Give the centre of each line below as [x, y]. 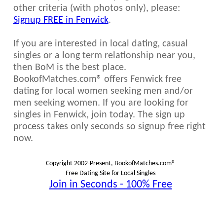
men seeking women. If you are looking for [101, 103]
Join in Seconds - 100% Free [110, 185]
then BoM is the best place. [70, 68]
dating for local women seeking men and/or [103, 91]
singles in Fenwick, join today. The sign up [99, 115]
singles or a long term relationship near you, [104, 56]
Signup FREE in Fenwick [61, 20]
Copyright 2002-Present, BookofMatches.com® [110, 164]
